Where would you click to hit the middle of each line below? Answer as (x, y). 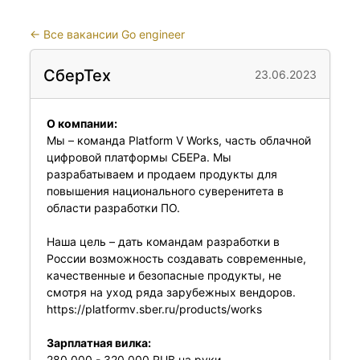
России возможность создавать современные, (176, 258)
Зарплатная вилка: (98, 343)
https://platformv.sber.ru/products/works (154, 309)
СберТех (77, 76)
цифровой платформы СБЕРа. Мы (139, 157)
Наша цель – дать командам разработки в (163, 241)
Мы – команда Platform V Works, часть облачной (178, 140)
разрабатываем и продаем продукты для (162, 174)
